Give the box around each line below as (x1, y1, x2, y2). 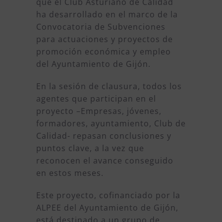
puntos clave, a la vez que (36, 143, 144, 154)
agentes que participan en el (36, 93, 156, 105)
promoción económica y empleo (36, 46, 171, 57)
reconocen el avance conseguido (36, 155, 173, 166)
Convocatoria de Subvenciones (36, 21, 166, 33)
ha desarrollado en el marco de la (36, 9, 178, 20)
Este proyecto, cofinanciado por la (36, 190, 180, 201)
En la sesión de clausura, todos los (36, 81, 182, 92)
